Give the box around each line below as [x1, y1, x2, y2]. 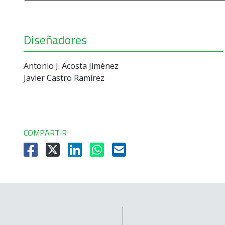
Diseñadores [24, 31, 87, 49]
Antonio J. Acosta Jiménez [24, 60, 119, 71]
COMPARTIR [24, 127, 67, 139]
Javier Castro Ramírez [24, 72, 104, 83]
